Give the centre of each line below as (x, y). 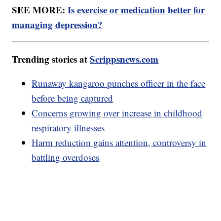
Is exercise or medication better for (136, 10)
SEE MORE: (40, 10)
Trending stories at (51, 59)
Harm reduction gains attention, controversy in (119, 143)
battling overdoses (66, 157)
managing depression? (57, 25)
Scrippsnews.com (124, 59)
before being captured (73, 98)
